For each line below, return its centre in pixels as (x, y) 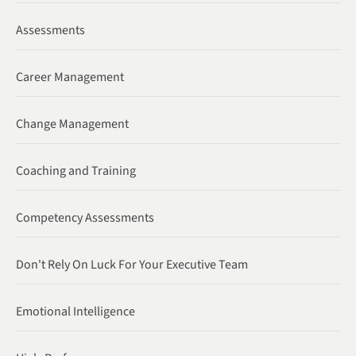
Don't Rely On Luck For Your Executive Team (132, 264)
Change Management (72, 124)
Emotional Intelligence (75, 311)
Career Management (70, 77)
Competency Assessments (85, 217)
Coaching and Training (76, 170)
